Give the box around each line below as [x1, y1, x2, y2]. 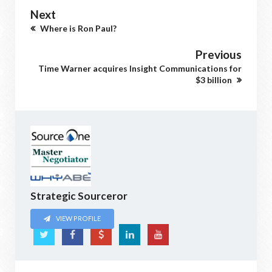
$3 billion [195, 75, 234, 85]
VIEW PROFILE [55, 214, 101, 223]
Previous [195, 47, 242, 61]
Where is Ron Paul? [38, 23, 117, 33]
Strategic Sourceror [30, 189, 127, 202]
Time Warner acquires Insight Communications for [38, 63, 242, 73]
